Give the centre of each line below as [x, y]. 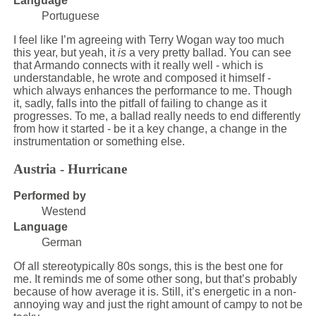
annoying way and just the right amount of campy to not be [158, 304]
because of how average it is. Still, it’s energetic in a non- [154, 291]
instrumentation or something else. [99, 142]
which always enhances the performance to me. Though [152, 91]
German [61, 242]
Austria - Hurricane [70, 169]
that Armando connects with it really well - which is [138, 66]
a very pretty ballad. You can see [208, 53]
